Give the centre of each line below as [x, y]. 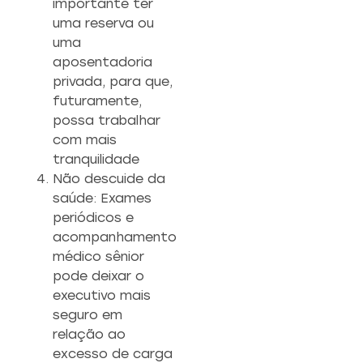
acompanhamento [115, 237]
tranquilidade [96, 160]
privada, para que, [113, 82]
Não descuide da [109, 179]
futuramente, [97, 101]
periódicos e [93, 218]
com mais [85, 140]
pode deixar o [98, 276]
